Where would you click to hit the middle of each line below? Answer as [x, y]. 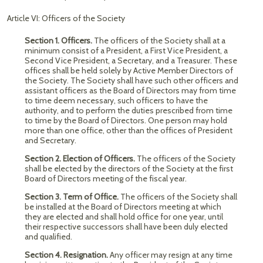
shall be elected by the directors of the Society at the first [129, 168]
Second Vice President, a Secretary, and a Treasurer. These [131, 60]
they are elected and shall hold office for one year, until [124, 217]
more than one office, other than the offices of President [129, 130]
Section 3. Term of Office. [73, 197]
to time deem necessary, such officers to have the [116, 100]
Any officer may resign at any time [171, 255]
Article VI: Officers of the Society [66, 18]
